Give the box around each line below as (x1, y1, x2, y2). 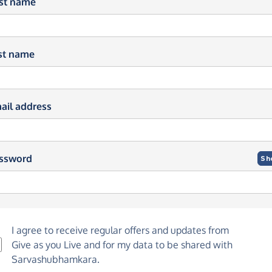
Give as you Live (12, 239, 81, 251)
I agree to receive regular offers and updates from (12, 224, 229, 236)
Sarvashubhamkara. (12, 253, 100, 265)
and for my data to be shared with (81, 239, 233, 251)
